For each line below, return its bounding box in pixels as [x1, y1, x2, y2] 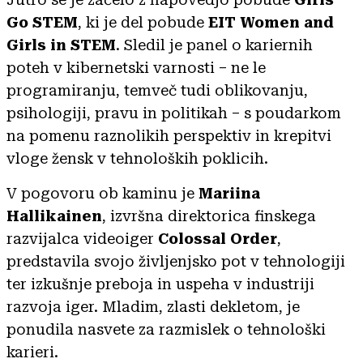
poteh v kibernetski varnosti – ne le [6, 58, 266, 76]
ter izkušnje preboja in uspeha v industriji [6, 275, 314, 293]
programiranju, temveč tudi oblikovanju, [6, 81, 308, 99]
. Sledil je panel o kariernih [116, 36, 313, 53]
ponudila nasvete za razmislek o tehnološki [6, 320, 326, 338]
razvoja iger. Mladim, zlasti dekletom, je [6, 297, 300, 315]
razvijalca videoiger [6, 229, 158, 247]
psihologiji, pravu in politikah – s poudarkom [6, 104, 341, 122]
